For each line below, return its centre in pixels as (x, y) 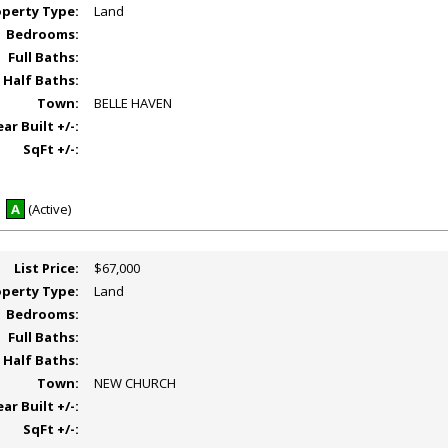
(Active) (47, 209)
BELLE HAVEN (133, 103)
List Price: (47, 268)
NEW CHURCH (135, 383)
